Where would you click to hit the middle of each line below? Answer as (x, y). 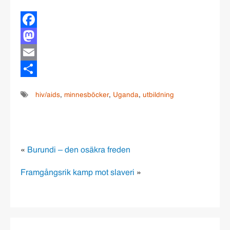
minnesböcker (87, 95)
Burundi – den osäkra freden (79, 151)
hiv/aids (48, 95)
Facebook (39, 36)
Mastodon (39, 53)
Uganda (126, 95)
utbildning (158, 95)
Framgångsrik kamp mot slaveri (78, 173)
